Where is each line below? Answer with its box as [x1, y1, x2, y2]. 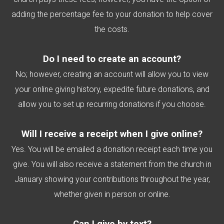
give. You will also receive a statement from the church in [12, 159, 211, 169]
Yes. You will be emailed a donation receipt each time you [11, 144, 212, 154]
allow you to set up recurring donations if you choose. [18, 99, 206, 109]
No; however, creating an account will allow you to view [15, 69, 208, 79]
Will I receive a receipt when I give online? [21, 128, 202, 139]
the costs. [94, 24, 129, 34]
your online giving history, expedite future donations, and [14, 84, 209, 94]
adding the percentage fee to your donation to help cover [11, 9, 212, 19]
